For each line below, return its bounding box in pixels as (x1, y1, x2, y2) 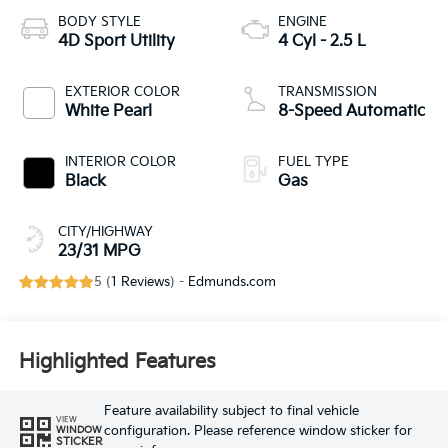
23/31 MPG (57, 242, 141, 262)
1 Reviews (110, 274, 170, 291)
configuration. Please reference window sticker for (103, 422, 412, 439)
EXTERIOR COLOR (64, 84, 180, 101)
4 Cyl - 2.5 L (278, 32, 366, 52)
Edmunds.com (187, 274, 276, 291)
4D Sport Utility (57, 32, 175, 52)
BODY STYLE (57, 14, 141, 31)
